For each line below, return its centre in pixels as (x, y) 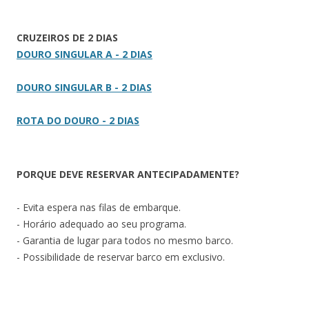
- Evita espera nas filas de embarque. (99, 208)
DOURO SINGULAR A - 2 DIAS (84, 54)
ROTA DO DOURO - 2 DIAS (78, 121)
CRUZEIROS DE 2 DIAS (67, 38)
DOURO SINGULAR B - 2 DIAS (84, 88)
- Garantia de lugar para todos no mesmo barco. (125, 241)
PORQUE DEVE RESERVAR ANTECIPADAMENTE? (128, 175)
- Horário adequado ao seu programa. (101, 224)
